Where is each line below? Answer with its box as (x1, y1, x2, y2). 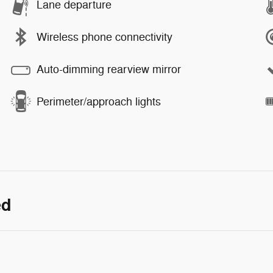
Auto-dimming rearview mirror (37, 62, 181, 76)
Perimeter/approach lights (37, 94, 161, 108)
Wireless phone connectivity (37, 30, 172, 44)
